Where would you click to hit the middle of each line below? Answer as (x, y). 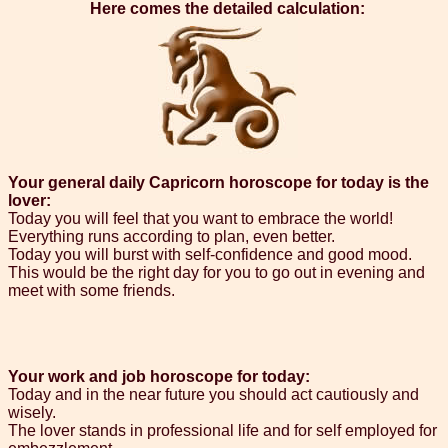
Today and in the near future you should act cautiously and (213, 395)
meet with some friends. (91, 291)
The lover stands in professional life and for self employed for (222, 431)
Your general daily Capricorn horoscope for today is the (218, 183)
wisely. (32, 413)
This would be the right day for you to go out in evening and (216, 273)
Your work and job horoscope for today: (159, 377)
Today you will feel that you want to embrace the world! (200, 219)
